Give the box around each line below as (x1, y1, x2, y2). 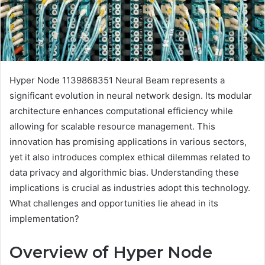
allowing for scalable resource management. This (9, 120, 215, 132)
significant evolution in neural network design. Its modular (9, 89, 252, 101)
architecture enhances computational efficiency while (9, 105, 233, 117)
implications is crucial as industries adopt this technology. (9, 182, 250, 193)
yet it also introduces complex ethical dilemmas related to (9, 151, 250, 163)
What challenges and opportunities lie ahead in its (9, 197, 218, 209)
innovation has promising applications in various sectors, (9, 135, 247, 147)
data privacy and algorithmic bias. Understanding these (9, 166, 239, 178)
